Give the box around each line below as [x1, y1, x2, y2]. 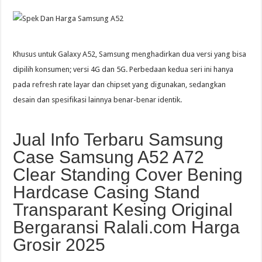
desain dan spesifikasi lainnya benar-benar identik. [13, 95, 182, 105]
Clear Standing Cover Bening [13, 165, 243, 185]
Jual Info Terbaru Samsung [13, 130, 224, 150]
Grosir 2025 [13, 235, 106, 255]
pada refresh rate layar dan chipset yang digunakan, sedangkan [13, 80, 226, 89]
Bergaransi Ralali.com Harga [13, 218, 240, 237]
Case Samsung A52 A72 [13, 147, 205, 167]
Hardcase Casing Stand [13, 182, 201, 202]
